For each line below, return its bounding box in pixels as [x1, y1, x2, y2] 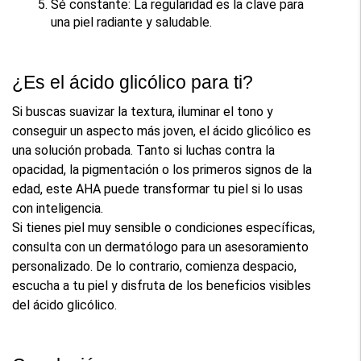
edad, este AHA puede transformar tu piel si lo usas [12, 180, 304, 197]
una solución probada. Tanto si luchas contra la [12, 142, 276, 158]
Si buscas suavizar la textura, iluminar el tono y [12, 103, 274, 119]
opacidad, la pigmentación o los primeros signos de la [12, 161, 313, 177]
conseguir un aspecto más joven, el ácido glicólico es [12, 122, 312, 139]
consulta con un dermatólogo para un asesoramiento [12, 239, 309, 255]
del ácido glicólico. [12, 297, 118, 313]
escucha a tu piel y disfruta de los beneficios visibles [12, 277, 312, 293]
